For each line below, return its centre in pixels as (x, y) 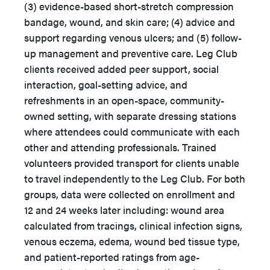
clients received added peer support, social (121, 69)
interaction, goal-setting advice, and (106, 84)
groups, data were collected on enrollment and (130, 194)
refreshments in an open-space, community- (124, 100)
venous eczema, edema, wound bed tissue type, (132, 241)
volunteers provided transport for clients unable (132, 163)
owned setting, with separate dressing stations (130, 116)
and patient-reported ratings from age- (112, 257)
